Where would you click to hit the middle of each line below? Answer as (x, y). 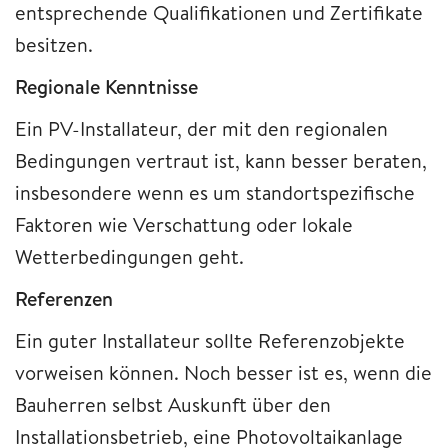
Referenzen (64, 298)
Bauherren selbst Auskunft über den (173, 404)
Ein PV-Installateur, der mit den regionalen (201, 128)
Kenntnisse (151, 86)
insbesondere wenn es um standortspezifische (215, 192)
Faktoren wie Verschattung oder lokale (184, 224)
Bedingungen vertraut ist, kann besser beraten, (221, 160)
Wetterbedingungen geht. (129, 256)
